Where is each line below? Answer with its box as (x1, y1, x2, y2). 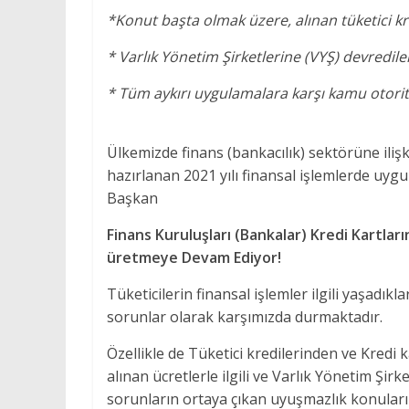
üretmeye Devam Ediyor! (107, 247, 281, 267)
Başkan (107, 188, 158, 208)
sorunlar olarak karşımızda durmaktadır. (107, 307, 383, 327)
